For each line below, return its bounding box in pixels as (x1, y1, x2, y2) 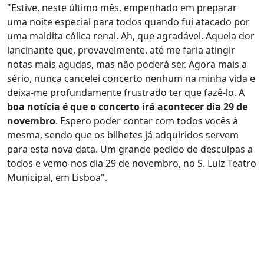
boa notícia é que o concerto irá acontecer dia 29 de (7, 100, 247, 113)
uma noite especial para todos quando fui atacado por (7, 15, 250, 28)
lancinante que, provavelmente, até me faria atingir (7, 44, 235, 57)
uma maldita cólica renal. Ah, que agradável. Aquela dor (7, 29, 255, 42)
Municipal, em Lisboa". (7, 171, 107, 184)
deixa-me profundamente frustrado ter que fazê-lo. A (7, 86, 245, 99)
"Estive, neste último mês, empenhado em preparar (7, 1, 237, 14)
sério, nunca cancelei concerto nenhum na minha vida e (7, 72, 255, 85)
